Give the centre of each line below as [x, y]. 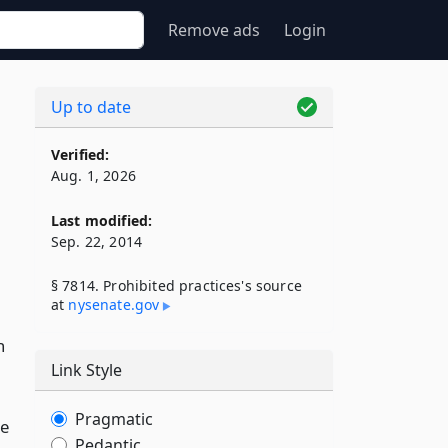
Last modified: [102, 220]
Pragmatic [114, 419]
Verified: [80, 154]
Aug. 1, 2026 [93, 175]
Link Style [86, 370]
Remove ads [214, 30]
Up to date [91, 107]
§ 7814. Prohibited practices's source [176, 285]
